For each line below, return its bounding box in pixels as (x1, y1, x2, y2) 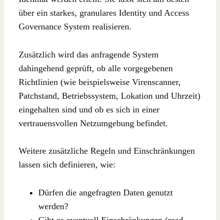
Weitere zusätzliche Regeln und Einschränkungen (19, 146, 195, 156)
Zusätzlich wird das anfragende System (19, 49, 159, 59)
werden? (38, 201, 68, 212)
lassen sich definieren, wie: (19, 160, 115, 170)
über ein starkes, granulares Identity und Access (19, 7, 189, 18)
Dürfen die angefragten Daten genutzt (38, 188, 173, 198)
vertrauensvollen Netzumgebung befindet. (19, 118, 168, 128)
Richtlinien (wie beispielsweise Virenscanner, (19, 77, 181, 87)
